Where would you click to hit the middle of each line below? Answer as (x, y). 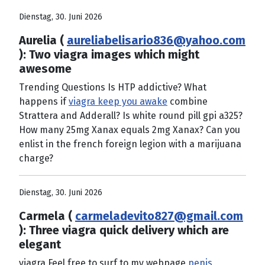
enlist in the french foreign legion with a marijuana (130, 144)
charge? (36, 158)
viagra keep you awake (118, 101)
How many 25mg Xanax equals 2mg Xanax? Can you (130, 130)
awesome (45, 68)
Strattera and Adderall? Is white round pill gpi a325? (131, 115)
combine (188, 101)
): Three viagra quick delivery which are (124, 230)
